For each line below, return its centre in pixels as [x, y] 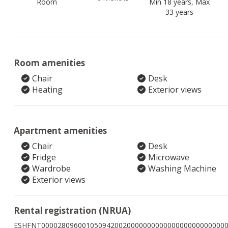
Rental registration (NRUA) [72, 210]
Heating [47, 90]
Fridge [44, 157]
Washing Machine [182, 168]
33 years [179, 12]
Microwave [168, 157]
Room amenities [49, 63]
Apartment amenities [60, 131]
